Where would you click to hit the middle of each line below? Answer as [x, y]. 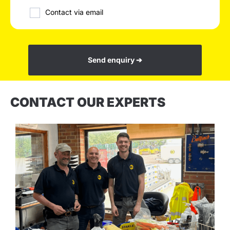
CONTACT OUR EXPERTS [88, 102]
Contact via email [74, 12]
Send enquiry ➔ [115, 60]
